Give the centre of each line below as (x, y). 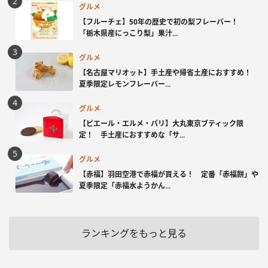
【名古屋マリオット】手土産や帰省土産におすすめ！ (169, 72)
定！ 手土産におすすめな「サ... (132, 135)
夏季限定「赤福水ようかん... (125, 185)
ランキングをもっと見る (134, 234)
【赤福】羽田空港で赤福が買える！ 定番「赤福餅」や (169, 174)
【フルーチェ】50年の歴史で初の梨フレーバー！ (162, 22)
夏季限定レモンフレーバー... (125, 84)
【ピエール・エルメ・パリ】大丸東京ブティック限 (161, 123)
